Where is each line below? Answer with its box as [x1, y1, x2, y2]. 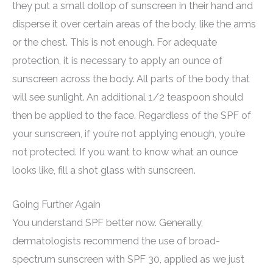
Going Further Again [12, 199, 101, 211]
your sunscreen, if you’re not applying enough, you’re [12, 128, 245, 140]
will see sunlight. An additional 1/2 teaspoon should [12, 91, 243, 104]
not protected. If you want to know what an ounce [12, 146, 238, 158]
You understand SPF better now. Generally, [12, 217, 203, 229]
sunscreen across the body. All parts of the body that [12, 73, 250, 85]
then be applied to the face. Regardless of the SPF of [12, 110, 251, 122]
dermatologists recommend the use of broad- [12, 235, 220, 247]
